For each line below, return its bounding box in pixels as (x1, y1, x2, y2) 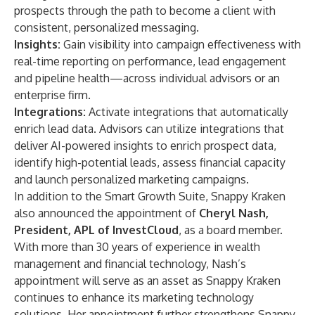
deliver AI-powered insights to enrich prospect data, (14, 139, 276, 153)
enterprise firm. (14, 88, 91, 102)
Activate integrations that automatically (86, 105, 288, 119)
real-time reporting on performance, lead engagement (14, 54, 286, 68)
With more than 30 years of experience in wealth (14, 240, 260, 254)
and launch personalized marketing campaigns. (14, 172, 249, 186)
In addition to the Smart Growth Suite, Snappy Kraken (14, 189, 285, 203)
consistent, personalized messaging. (14, 20, 199, 34)
